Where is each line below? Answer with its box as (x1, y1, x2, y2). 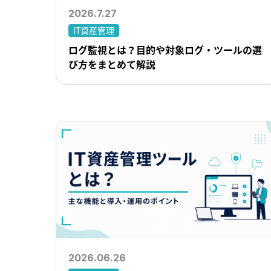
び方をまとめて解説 (68, 59, 155, 70)
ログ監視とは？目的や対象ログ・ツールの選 (68, 45, 262, 55)
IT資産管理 (73, 24, 114, 36)
